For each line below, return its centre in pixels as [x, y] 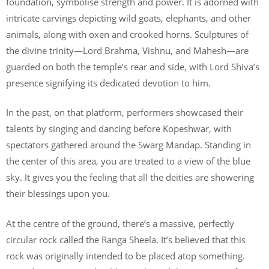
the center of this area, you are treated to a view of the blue [128, 161]
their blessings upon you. [58, 194]
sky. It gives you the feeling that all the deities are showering [130, 177]
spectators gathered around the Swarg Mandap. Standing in [128, 145]
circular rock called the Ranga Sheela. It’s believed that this [126, 239]
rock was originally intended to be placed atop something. [125, 255]
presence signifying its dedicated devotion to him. [108, 83]
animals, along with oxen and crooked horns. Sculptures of [127, 34]
